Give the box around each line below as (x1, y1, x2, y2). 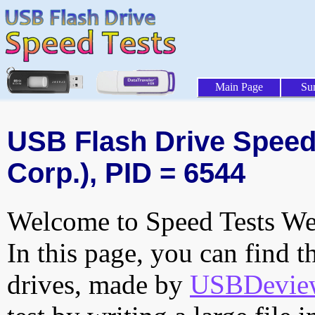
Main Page (215, 81, 263, 93)
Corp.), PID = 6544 (7, 157, 245, 189)
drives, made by (7, 269, 190, 300)
